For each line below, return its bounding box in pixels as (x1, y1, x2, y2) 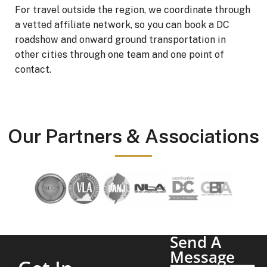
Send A (170, 231, 222, 253)
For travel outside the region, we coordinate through (15, 4, 250, 16)
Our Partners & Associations (8, 125, 259, 148)
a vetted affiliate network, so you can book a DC (15, 19, 229, 31)
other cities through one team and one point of (15, 49, 224, 61)
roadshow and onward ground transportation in (15, 34, 226, 46)
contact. (15, 64, 51, 76)
